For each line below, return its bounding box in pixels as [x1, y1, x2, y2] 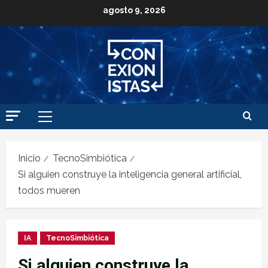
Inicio [18, 153, 41, 164]
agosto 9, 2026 [102, 5, 166, 15]
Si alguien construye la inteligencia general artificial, [18, 169, 242, 180]
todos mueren [18, 185, 80, 196]
